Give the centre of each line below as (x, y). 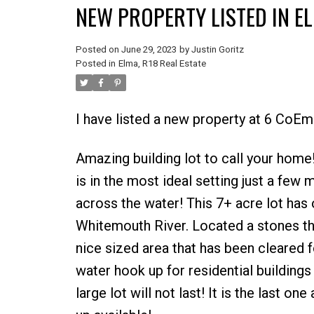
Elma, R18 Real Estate (162, 63)
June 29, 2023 (149, 49)
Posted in (95, 63)
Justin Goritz (217, 49)
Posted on (98, 49)
